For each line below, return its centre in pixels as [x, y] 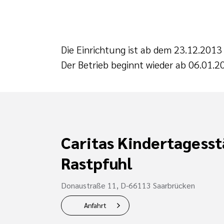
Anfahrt [95, 205]
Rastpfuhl [96, 163]
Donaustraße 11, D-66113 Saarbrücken [128, 185]
